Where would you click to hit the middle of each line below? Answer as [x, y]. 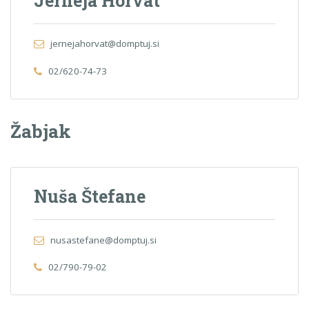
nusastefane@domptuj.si [103, 240]
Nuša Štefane [90, 196]
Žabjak [41, 130]
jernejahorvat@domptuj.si [104, 44]
